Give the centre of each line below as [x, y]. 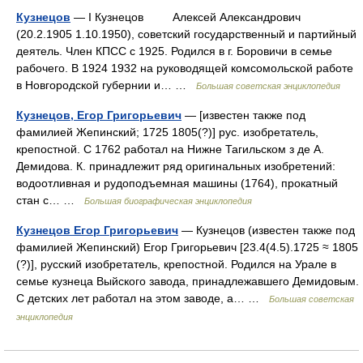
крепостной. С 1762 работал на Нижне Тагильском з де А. [170, 149]
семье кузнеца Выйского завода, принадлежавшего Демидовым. [188, 281]
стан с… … [50, 200]
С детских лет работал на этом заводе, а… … [143, 298]
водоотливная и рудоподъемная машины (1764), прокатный [177, 183]
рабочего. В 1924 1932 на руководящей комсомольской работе [185, 68]
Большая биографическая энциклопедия [168, 201]
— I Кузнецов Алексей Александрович [186, 17]
